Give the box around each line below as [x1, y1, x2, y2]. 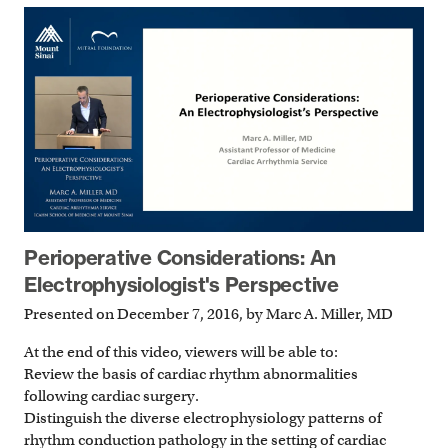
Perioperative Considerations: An [24, 245, 336, 271]
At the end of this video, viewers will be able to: [24, 343, 338, 362]
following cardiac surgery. [24, 387, 199, 406]
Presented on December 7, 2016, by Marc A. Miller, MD [24, 304, 393, 323]
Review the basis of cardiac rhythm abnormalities [24, 365, 358, 384]
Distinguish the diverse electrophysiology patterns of [24, 409, 382, 428]
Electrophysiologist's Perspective [24, 272, 339, 298]
